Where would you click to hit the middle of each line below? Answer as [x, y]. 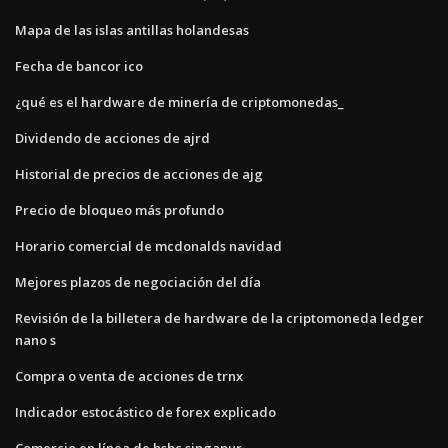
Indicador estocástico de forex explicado [145, 411]
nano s [35, 339]
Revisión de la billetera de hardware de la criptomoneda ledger [219, 317]
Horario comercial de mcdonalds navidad [148, 245]
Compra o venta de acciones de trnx [129, 375]
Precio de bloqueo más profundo [119, 209]
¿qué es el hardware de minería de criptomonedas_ [179, 101]
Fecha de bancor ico [79, 65]
